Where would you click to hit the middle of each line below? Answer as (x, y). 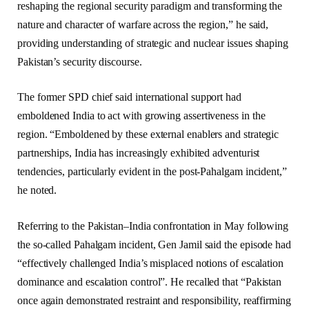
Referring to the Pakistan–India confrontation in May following (153, 226)
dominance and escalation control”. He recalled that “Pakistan (150, 282)
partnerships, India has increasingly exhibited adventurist (139, 153)
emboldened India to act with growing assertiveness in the (141, 116)
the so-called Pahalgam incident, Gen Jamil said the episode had (154, 245)
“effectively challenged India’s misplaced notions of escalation (150, 263)
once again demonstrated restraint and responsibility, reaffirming (154, 301)
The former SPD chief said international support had (129, 97)
